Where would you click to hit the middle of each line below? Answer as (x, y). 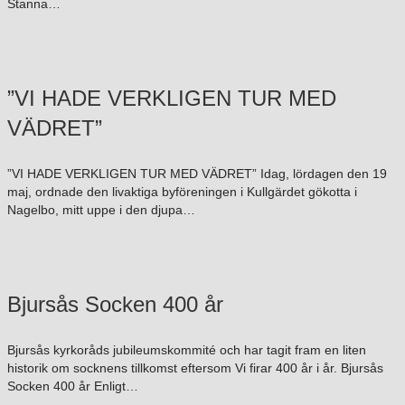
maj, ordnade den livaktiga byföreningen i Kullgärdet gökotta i (182, 192)
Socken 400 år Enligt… (73, 386)
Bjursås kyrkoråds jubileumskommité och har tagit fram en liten (187, 350)
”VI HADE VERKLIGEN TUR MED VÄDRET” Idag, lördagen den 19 (197, 174)
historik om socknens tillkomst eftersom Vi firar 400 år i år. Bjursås (195, 368)
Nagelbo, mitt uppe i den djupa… (101, 210)
